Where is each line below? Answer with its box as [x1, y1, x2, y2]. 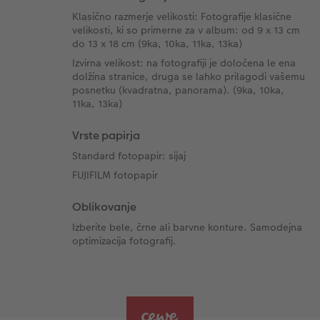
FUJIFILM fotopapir [72, 167, 159, 182]
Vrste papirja [72, 126, 141, 144]
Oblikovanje [72, 198, 137, 215]
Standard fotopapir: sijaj [72, 148, 186, 163]
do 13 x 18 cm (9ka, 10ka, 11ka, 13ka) [72, 36, 243, 51]
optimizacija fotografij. [72, 233, 177, 248]
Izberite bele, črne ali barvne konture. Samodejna [72, 219, 303, 234]
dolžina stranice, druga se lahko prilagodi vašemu [72, 69, 306, 84]
